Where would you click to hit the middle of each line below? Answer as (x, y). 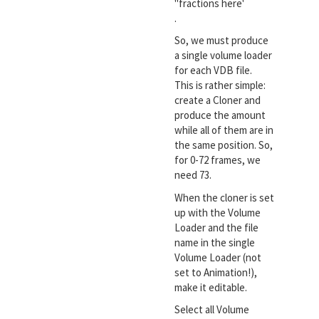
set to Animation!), (215, 272)
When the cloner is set (224, 197)
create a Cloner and (217, 100)
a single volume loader (223, 56)
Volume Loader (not (218, 257)
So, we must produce (221, 41)
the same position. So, (223, 145)
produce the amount (220, 115)
